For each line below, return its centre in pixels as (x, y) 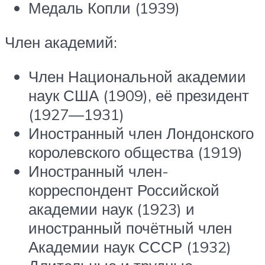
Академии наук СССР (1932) (130, 246)
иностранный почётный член (130, 227)
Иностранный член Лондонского (141, 133)
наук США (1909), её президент (139, 95)
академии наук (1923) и (112, 209)
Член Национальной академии (137, 76)
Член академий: (61, 42)
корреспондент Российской (124, 190)
